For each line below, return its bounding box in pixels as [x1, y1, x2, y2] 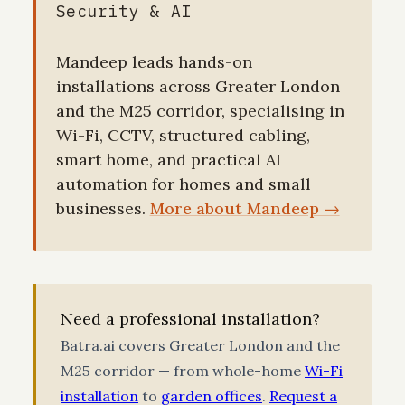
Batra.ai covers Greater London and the [61, 335, 340, 354]
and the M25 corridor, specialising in [55, 99, 344, 121]
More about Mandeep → [149, 197, 340, 219]
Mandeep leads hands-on [55, 51, 252, 72]
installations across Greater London [55, 75, 340, 97]
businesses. [55, 197, 150, 219]
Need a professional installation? [61, 307, 320, 329]
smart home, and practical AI [55, 148, 281, 170]
